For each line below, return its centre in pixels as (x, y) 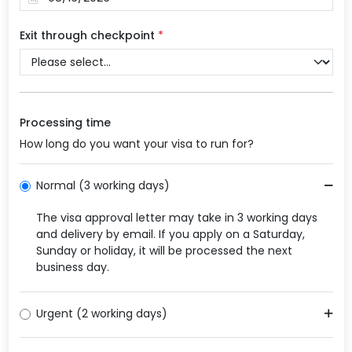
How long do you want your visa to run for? (136, 143)
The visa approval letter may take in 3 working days (176, 217)
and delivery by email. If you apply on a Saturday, (170, 234)
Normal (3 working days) (103, 186)
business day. (72, 267)
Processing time (65, 122)
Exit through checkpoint (88, 35)
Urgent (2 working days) (101, 313)
